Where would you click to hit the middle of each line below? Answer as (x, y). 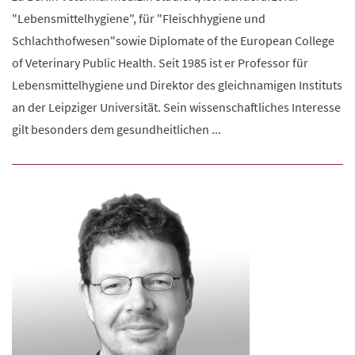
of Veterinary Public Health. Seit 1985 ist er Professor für (160, 63)
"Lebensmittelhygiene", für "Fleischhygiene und (139, 18)
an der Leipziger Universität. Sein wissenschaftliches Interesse (176, 107)
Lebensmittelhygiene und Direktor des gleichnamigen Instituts (177, 85)
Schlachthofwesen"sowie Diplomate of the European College (173, 40)
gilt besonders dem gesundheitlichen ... (116, 129)
